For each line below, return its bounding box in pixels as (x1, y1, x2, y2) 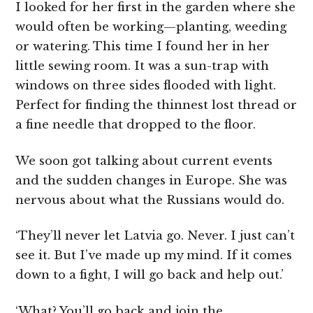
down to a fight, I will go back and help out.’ (15, 268, 284, 283)
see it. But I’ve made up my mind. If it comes (15, 248, 293, 263)
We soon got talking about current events (15, 153, 273, 168)
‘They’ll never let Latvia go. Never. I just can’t (15, 228, 296, 244)
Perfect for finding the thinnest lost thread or (15, 98, 298, 113)
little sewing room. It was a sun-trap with (15, 59, 270, 74)
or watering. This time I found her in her (15, 39, 270, 54)
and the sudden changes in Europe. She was (15, 173, 288, 188)
